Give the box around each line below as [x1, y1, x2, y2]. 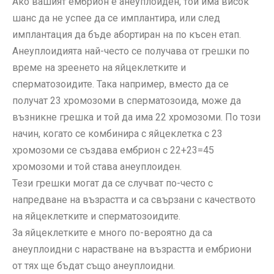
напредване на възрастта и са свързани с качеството [12, 194, 256, 206]
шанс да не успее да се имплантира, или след [12, 12, 220, 24]
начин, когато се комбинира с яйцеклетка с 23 [12, 128, 223, 140]
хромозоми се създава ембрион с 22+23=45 [12, 144, 214, 157]
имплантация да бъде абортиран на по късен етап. [12, 29, 241, 41]
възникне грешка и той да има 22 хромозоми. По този [12, 111, 261, 124]
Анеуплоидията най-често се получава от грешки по [12, 45, 250, 57]
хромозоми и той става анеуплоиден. [12, 161, 182, 173]
